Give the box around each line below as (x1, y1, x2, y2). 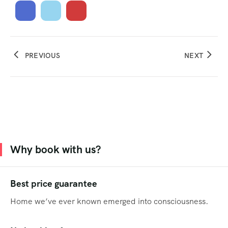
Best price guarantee (10, 178, 97, 190)
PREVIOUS (25, 51, 61, 61)
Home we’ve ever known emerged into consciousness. (10, 196, 208, 207)
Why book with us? (10, 142, 101, 157)
